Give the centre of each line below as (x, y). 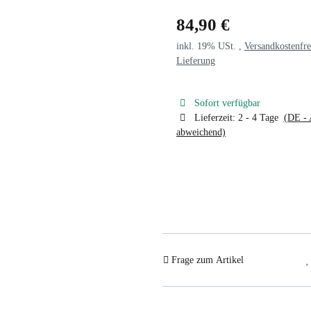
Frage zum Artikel (208, 260)
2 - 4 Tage (261, 117)
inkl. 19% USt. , (210, 46)
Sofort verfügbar (227, 103)
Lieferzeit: (216, 117)
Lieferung (196, 60)
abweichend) (201, 132)
